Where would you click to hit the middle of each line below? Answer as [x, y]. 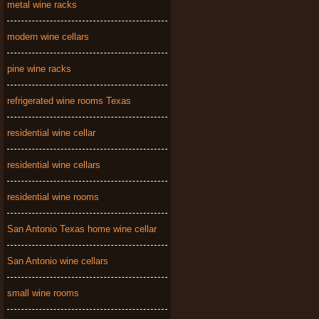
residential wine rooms [53, 197]
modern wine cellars [48, 37]
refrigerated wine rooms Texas [69, 101]
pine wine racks [39, 69]
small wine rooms [43, 293]
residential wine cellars [54, 165]
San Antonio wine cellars [58, 261]
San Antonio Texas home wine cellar [82, 229]
